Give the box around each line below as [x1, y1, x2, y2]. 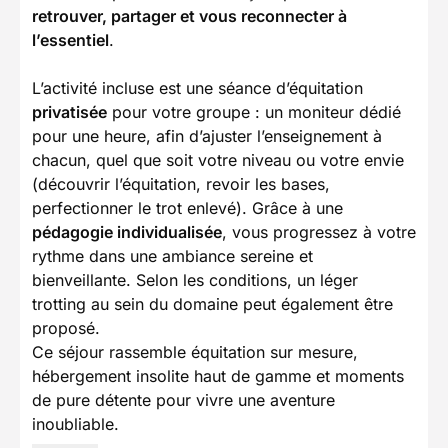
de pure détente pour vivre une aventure [32, 389, 335, 410]
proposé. [32, 317, 100, 338]
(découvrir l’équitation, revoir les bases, [32, 173, 330, 194]
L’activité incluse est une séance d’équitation [32, 77, 363, 98]
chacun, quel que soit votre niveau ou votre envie [32, 149, 404, 170]
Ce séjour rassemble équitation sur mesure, [32, 341, 358, 362]
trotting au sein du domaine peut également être [32, 293, 393, 314]
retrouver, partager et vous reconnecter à [32, 5, 347, 26]
